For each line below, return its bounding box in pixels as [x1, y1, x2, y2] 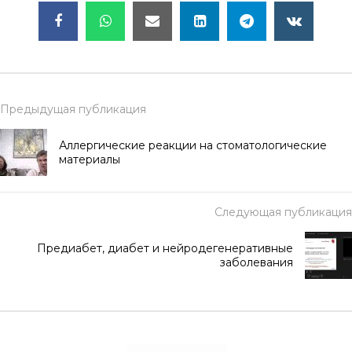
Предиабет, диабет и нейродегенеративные [37, 240, 293, 255]
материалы [59, 152, 120, 167]
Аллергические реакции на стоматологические [59, 137, 327, 152]
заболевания [220, 255, 293, 269]
